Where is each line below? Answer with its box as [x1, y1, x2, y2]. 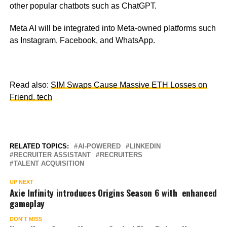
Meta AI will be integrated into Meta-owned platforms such [9, 23, 216, 32]
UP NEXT [9, 178, 33, 185]
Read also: [9, 80, 51, 89]
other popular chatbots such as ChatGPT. [9, 1, 157, 10]
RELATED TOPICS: [9, 142, 69, 150]
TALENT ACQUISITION [13, 159, 84, 167]
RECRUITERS [99, 150, 142, 159]
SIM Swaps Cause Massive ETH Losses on [50, 80, 207, 89]
